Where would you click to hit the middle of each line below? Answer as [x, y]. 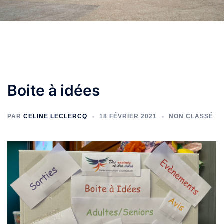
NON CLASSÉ [191, 116]
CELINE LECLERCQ [55, 116]
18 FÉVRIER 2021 [128, 116]
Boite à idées [54, 90]
